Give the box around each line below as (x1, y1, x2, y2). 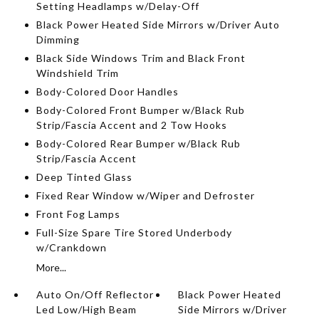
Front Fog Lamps (36, 208, 120, 220)
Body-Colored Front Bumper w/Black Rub (36, 104, 245, 116)
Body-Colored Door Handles (36, 85, 179, 98)
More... (36, 261, 66, 273)
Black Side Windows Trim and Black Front (36, 52, 246, 64)
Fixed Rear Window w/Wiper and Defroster (36, 189, 255, 202)
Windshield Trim (36, 67, 119, 79)
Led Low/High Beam (36, 303, 137, 315)
